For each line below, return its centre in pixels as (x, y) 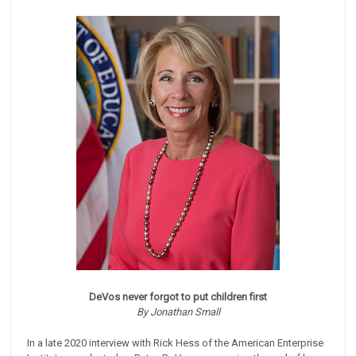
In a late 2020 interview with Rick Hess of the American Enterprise (176, 343)
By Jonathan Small (178, 312)
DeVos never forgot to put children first (178, 297)
